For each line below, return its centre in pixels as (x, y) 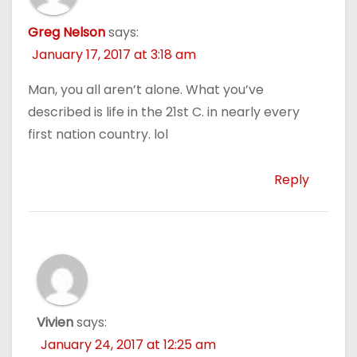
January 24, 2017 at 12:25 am (128, 344)
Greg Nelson (67, 32)
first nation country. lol (98, 134)
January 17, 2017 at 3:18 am (114, 54)
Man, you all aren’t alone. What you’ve (146, 89)
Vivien (55, 322)
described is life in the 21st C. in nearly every (164, 112)
